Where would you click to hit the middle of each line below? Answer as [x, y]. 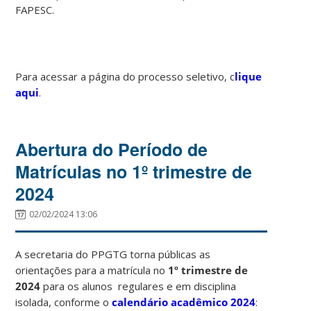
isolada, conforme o [62, 302]
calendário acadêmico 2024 [184, 302]
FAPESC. [35, 9]
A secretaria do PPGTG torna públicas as [113, 254]
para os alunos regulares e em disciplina [138, 286]
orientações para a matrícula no [92, 270]
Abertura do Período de [112, 149]
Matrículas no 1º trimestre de [134, 171]
